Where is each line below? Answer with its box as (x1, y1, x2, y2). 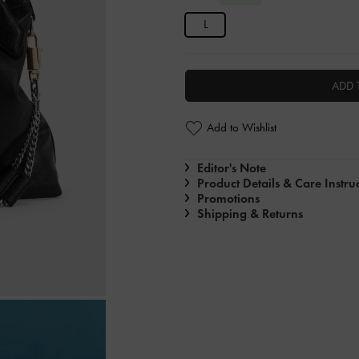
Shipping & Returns (197, 205, 303, 221)
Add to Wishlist (207, 120, 276, 135)
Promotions (197, 190, 260, 206)
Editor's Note (197, 159, 266, 175)
